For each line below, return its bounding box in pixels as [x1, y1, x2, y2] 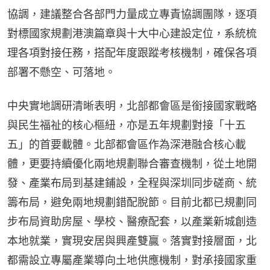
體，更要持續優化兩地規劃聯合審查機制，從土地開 [7, 157, 257, 171]
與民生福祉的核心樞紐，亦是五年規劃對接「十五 [7, 119, 246, 132]
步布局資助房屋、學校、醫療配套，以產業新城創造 [7, 215, 257, 228]
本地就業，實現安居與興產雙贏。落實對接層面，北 [7, 234, 257, 248]
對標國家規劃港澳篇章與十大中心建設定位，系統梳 [7, 27, 257, 40]
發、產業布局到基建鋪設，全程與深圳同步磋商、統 [7, 177, 257, 190]
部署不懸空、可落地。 [7, 66, 116, 79]
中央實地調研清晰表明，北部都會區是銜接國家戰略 [7, 99, 257, 113]
